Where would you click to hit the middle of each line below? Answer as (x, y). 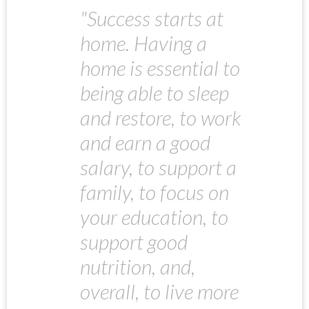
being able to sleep (154, 92)
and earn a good (145, 142)
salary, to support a (158, 167)
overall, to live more (159, 291)
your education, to (154, 216)
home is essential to (160, 67)
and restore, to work (160, 117)
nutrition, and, (138, 266)
